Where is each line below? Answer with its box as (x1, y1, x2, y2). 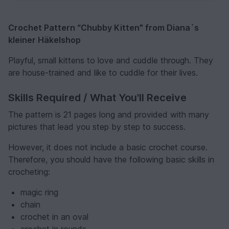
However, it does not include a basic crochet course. (8, 142, 208, 153)
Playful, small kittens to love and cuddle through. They (8, 55, 213, 66)
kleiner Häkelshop (8, 35, 81, 45)
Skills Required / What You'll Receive (8, 91, 187, 104)
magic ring (20, 187, 58, 198)
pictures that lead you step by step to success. (8, 122, 186, 132)
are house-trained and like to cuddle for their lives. (8, 67, 198, 78)
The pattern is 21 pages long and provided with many (8, 109, 209, 120)
